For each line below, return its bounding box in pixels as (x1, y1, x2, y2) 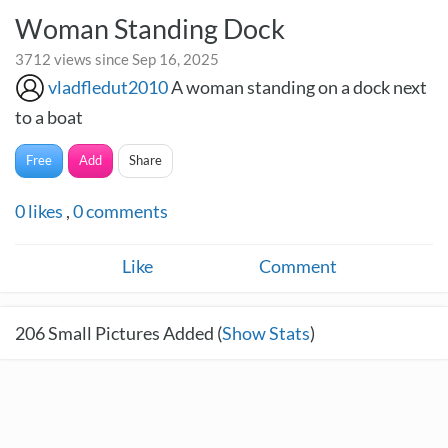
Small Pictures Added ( (45, 322, 222, 344)
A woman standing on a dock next (171, 76, 427, 98)
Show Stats (222, 322, 310, 344)
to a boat (15, 106, 83, 128)
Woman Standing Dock (15, 12, 285, 45)
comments (83, 200, 168, 222)
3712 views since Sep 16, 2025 (15, 50, 219, 68)
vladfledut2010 (48, 76, 168, 98)
